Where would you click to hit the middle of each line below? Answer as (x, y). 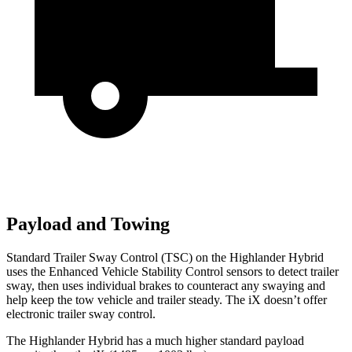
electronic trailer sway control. (81, 314)
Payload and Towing (88, 224)
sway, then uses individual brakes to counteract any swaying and (166, 286)
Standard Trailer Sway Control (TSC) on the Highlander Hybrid (165, 258)
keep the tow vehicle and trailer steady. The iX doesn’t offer (177, 300)
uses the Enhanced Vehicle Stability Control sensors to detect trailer (172, 272)
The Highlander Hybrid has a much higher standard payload (155, 341)
